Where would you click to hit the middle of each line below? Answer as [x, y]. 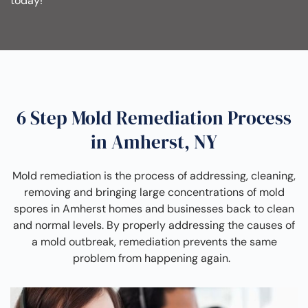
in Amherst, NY [154, 142]
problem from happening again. [154, 258]
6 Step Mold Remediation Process [154, 118]
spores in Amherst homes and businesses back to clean [154, 209]
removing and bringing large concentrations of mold [154, 192]
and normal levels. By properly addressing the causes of [154, 225]
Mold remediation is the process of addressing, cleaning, [154, 176]
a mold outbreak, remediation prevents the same [154, 242]
